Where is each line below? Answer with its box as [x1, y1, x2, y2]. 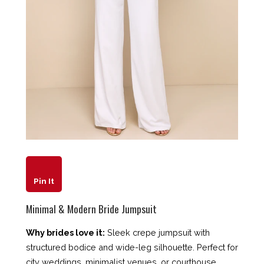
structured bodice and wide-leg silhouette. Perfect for [26, 242, 238, 252]
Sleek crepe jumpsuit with [105, 227, 210, 237]
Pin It [33, 176, 54, 186]
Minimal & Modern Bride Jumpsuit [26, 200, 157, 216]
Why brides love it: [26, 227, 105, 237]
